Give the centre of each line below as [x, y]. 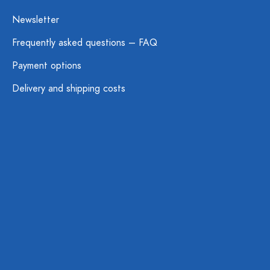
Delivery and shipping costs [69, 89]
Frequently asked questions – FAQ [85, 43]
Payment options [47, 66]
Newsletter [36, 20]
